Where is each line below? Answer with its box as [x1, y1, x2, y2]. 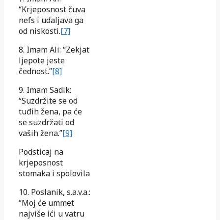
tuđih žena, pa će [19, 106, 82, 117]
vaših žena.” [19, 127, 62, 138]
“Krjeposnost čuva [19, 3, 85, 15]
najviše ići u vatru [19, 208, 84, 219]
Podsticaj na [19, 146, 63, 157]
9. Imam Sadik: [19, 84, 71, 95]
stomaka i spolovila [19, 167, 90, 179]
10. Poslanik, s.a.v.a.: [19, 186, 90, 197]
